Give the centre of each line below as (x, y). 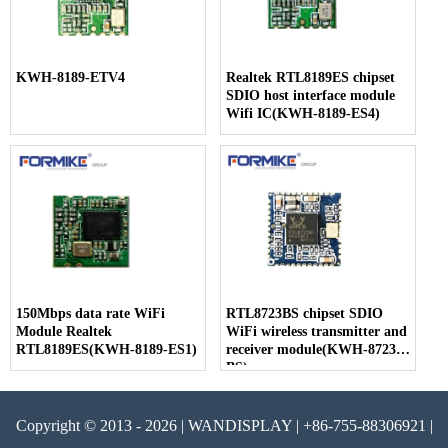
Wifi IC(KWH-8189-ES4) (303, 113)
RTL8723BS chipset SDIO (305, 313)
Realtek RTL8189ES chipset (311, 77)
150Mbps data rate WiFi (90, 313)
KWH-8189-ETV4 (70, 77)
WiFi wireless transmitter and (317, 331)
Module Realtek (64, 331)
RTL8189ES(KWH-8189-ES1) (106, 349)
